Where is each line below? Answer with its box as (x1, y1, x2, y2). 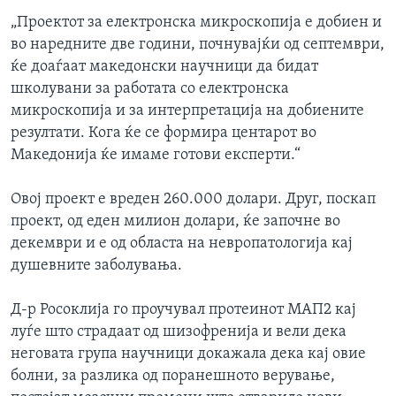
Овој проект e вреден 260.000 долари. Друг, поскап (11, 190, 376, 208)
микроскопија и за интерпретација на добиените (11, 102, 364, 119)
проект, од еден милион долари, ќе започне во (11, 212, 340, 230)
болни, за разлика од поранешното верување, (11, 367, 335, 385)
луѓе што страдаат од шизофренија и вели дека (11, 323, 346, 340)
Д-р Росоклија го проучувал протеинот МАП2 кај (11, 301, 356, 318)
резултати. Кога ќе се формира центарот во (11, 124, 316, 141)
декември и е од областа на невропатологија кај (11, 234, 353, 252)
